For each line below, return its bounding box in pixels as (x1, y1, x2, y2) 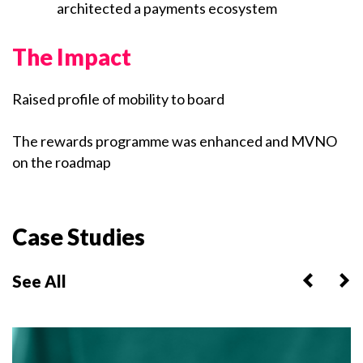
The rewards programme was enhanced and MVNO (12, 132, 337, 150)
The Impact (12, 43, 131, 70)
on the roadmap (12, 153, 111, 171)
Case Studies (12, 223, 145, 250)
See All (12, 271, 66, 291)
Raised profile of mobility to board (12, 90, 224, 108)
